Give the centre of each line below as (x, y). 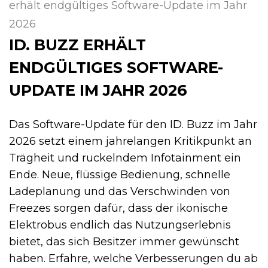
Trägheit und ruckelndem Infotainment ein (125, 158)
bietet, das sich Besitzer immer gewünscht (124, 242)
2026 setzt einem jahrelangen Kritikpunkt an (130, 141)
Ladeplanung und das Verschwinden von (120, 192)
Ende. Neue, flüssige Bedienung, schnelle (120, 175)
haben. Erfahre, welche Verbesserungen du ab (133, 259)
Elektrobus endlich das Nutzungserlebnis (120, 225)
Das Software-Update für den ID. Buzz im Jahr (133, 125)
